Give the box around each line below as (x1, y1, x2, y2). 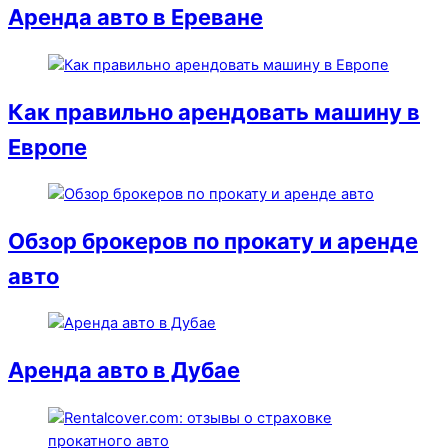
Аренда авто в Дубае (8, 357, 240, 384)
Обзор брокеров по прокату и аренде (8, 228, 418, 255)
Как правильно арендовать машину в (8, 98, 420, 125)
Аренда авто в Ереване (8, 4, 263, 31)
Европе (8, 133, 87, 160)
